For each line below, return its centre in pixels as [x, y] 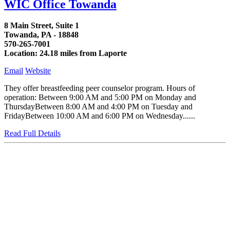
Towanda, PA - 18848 [41, 35]
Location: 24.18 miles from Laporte [65, 53]
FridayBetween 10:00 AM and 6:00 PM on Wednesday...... [100, 116]
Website [38, 71]
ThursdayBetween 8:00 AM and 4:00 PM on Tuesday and [98, 107]
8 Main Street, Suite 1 [42, 26]
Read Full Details [32, 133]
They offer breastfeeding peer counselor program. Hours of [100, 88]
